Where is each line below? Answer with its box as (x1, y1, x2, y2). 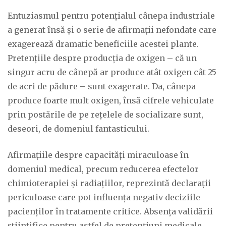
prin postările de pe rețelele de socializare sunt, (8, 109, 203, 120)
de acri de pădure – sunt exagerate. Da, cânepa (8, 81, 196, 91)
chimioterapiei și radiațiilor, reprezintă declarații (8, 178, 211, 188)
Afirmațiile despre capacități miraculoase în (8, 150, 189, 160)
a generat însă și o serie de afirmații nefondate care (8, 25, 216, 35)
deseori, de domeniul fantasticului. (8, 124, 149, 134)
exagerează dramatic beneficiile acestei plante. (8, 39, 199, 49)
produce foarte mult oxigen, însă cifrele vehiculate (8, 95, 214, 105)
